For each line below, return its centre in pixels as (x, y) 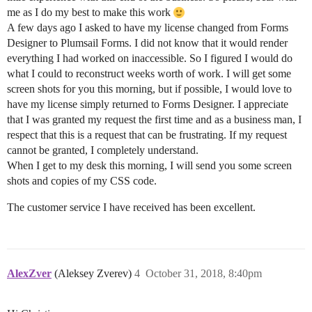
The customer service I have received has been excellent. (131, 208)
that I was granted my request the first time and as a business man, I (154, 120)
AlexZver (29, 274)
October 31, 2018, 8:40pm (204, 274)
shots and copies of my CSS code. (82, 181)
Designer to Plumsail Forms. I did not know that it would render (147, 43)
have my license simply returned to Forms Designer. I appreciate (148, 104)
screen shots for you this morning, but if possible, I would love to (149, 89)
